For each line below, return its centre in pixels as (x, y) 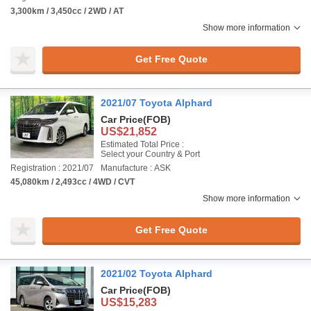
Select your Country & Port (150, 154)
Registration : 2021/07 (52, 168)
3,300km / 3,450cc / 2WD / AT (67, 11)
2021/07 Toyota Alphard (157, 103)
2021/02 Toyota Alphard (157, 274)
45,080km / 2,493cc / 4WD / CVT (73, 182)
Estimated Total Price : (142, 144)
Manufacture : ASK (136, 168)
